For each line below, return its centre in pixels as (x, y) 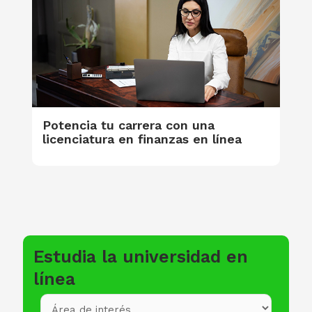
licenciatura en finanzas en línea (142, 139)
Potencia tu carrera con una (128, 125)
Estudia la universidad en (141, 257)
